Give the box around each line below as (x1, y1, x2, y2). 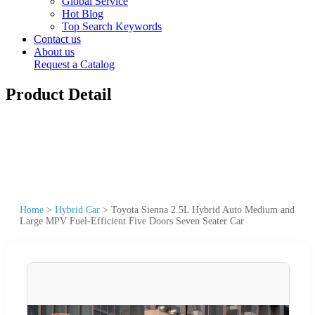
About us (34, 46, 75, 58)
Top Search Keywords (62, 20, 162, 32)
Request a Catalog (34, 58, 115, 70)
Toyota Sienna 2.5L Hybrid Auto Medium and (111, 204, 295, 215)
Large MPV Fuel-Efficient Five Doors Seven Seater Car (20, 215, 244, 226)
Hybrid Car (55, 204, 100, 215)
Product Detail (6, 84, 112, 103)
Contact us (34, 33, 81, 45)
